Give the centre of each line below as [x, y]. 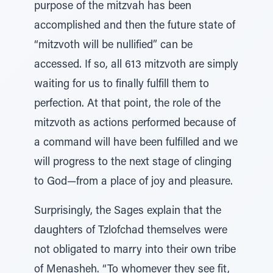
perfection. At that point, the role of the [127, 104]
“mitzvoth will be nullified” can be [113, 46]
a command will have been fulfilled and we [136, 143]
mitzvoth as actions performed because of [135, 124]
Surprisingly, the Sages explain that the [128, 211]
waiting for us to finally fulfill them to [122, 85]
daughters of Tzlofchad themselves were [131, 231]
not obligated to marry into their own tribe [135, 250]
